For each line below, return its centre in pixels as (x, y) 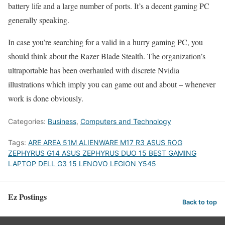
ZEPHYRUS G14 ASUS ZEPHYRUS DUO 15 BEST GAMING (102, 153)
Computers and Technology (126, 122)
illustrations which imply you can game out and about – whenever (112, 84)
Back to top (200, 202)
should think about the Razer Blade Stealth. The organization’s (107, 56)
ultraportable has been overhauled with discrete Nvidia (94, 70)
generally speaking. (39, 20)
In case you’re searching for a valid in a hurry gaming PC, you (105, 42)
